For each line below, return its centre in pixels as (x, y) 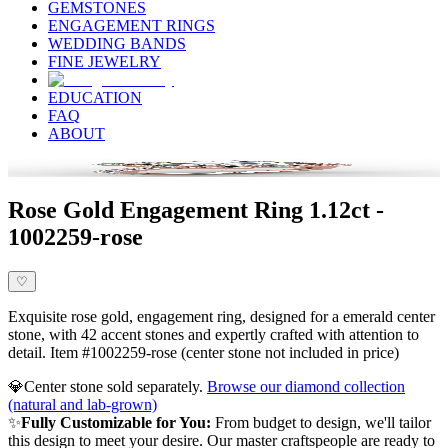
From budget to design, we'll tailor (323, 423)
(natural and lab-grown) (82, 405)
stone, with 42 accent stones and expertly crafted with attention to (213, 335)
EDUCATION (95, 98)
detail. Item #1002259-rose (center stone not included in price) (203, 353)
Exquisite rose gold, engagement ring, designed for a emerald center (221, 317)
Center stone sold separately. (115, 387)
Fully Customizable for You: (116, 423)
